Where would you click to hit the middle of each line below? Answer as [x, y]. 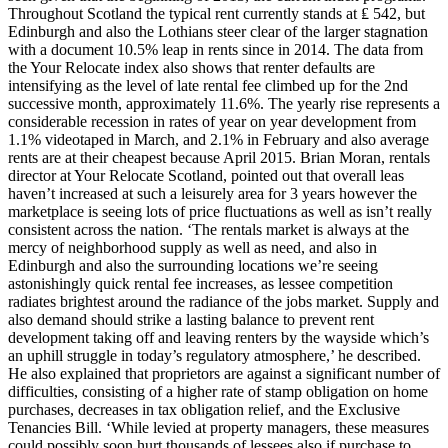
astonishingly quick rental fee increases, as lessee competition [200, 284]
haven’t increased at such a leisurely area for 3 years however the [212, 194]
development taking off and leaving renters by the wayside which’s [218, 338]
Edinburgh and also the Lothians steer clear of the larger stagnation [218, 32]
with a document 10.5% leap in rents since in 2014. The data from [215, 50]
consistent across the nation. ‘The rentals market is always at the [208, 230]
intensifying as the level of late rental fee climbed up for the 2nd [208, 86]
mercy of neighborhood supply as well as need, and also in [192, 248]
